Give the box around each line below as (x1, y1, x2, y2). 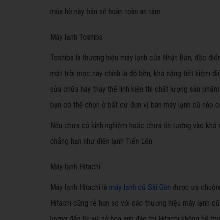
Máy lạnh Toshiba (50, 32, 103, 42)
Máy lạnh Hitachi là (50, 183, 109, 192)
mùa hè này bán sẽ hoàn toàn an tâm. (50, 7, 162, 16)
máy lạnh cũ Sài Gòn (109, 183, 171, 192)
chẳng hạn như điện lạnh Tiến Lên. (50, 137, 154, 146)
